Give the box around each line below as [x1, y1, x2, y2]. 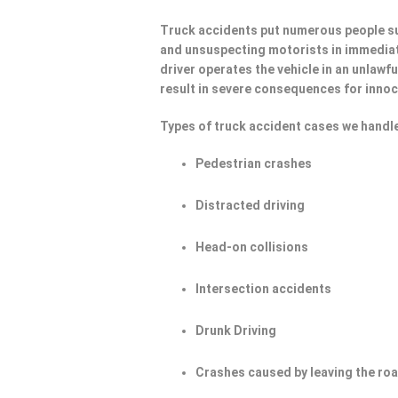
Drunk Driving [195, 323, 277, 338]
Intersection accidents [195, 282, 332, 296]
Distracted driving [195, 198, 306, 212]
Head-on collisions [195, 240, 309, 254]
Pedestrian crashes [195, 156, 313, 171]
